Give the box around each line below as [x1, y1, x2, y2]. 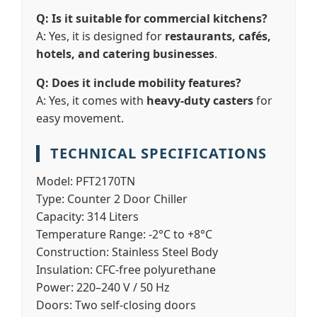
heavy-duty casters [146, 93, 253, 108]
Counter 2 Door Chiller [64, 191, 188, 207]
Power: [36, 279, 74, 295]
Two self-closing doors [72, 297, 196, 313]
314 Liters [84, 209, 139, 224]
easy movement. [36, 110, 124, 126]
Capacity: [36, 209, 84, 224]
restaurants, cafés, [165, 28, 271, 44]
